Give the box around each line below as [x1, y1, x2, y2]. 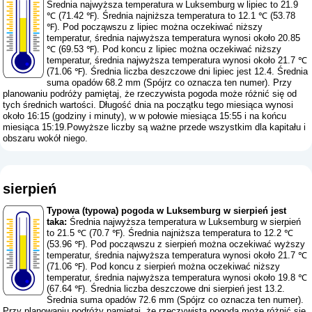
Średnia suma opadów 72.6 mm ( [47, 295, 180, 306]
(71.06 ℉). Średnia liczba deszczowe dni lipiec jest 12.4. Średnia [47, 66, 309, 77]
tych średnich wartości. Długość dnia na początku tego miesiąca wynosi [3, 100, 294, 111]
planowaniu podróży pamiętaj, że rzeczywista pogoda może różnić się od [3, 88, 297, 100]
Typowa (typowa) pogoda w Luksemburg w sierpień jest [47, 205, 287, 217]
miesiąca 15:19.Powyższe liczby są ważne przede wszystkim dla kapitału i [3, 122, 306, 133]
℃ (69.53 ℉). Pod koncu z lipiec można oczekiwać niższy [47, 44, 282, 55]
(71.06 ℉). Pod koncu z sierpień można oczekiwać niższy [47, 261, 281, 272]
